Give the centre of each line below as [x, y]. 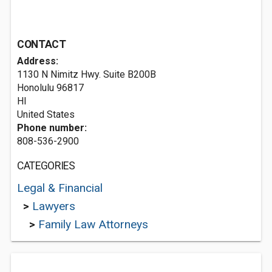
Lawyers [54, 206]
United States [46, 114]
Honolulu [36, 88]
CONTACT [42, 44]
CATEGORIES [46, 166]
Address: [38, 61]
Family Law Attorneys [93, 224]
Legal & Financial [60, 188]
